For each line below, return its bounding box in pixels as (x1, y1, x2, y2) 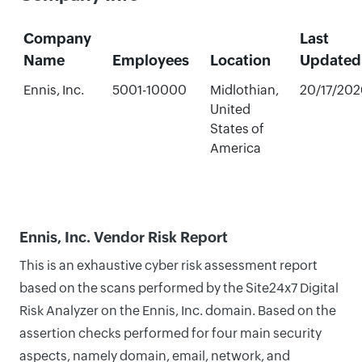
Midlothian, (209, 82, 279, 98)
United (209, 102, 250, 117)
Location (209, 52, 271, 69)
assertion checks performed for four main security (19, 326, 322, 341)
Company (23, 30, 91, 47)
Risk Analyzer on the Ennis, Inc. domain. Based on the (19, 303, 336, 318)
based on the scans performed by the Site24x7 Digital (19, 280, 339, 296)
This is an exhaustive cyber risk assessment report (19, 258, 318, 273)
